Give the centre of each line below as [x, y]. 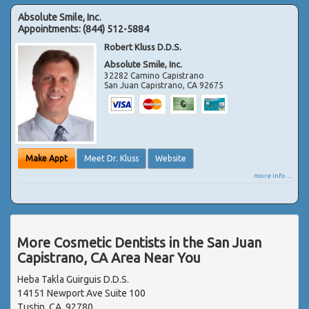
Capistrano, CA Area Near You [109, 257]
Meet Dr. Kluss [111, 158]
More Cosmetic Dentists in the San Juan [139, 242]
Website [171, 158]
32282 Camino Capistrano [154, 75]
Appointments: [50, 29]
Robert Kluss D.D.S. [143, 47]
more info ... [272, 175]
